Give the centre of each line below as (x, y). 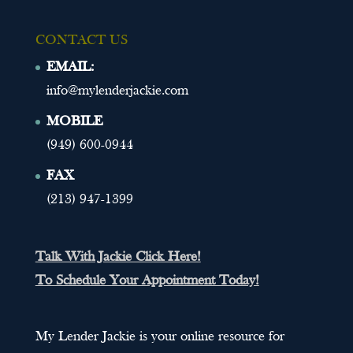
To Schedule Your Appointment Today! (147, 281)
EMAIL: (70, 67)
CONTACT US (81, 40)
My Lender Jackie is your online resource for (160, 336)
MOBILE (74, 121)
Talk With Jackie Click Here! (118, 257)
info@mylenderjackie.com (117, 91)
